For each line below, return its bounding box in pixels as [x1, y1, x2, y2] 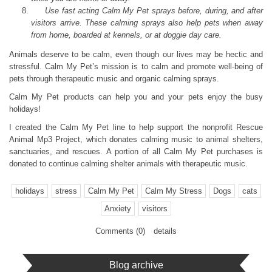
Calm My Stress [144, 186, 202, 195]
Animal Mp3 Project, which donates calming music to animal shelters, [9, 134, 263, 144]
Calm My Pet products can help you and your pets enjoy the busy [9, 92, 263, 101]
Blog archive [109, 259, 163, 270]
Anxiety [104, 203, 131, 213]
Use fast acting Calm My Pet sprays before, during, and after [31, 5, 263, 15]
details [154, 226, 177, 236]
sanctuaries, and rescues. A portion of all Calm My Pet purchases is [9, 146, 263, 156]
